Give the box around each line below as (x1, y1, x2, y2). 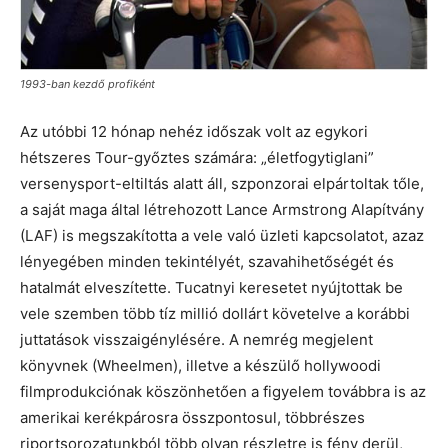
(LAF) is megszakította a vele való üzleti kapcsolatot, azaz (20, 225, 424, 245)
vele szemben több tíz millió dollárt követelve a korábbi (20, 303, 410, 323)
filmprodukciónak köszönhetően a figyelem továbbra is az (20, 381, 426, 401)
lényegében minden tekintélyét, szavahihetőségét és (20, 251, 394, 271)
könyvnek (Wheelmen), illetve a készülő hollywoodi (20, 355, 381, 375)
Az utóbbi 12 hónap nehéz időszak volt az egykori (20, 121, 368, 141)
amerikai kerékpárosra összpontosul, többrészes (20, 407, 365, 427)
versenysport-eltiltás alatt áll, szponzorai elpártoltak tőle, (20, 173, 424, 193)
